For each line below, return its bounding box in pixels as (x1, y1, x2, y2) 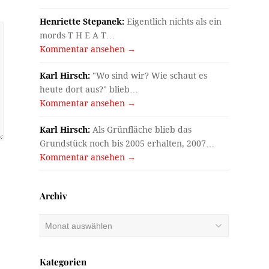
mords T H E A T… (40, 30, 115, 40)
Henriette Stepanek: (40, 16, 125, 26)
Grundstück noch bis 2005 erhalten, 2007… (40, 138, 215, 148)
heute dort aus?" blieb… (40, 84, 139, 94)
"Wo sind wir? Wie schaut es (90, 70, 208, 80)
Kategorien (40, 255, 87, 268)
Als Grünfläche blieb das (90, 124, 192, 134)
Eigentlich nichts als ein (124, 16, 222, 26)
